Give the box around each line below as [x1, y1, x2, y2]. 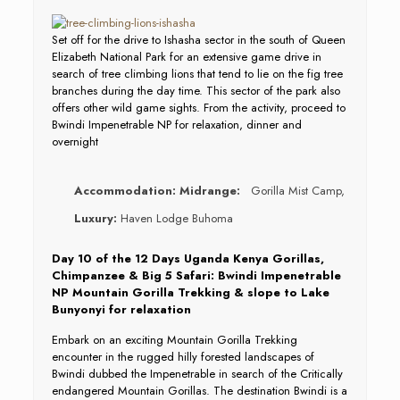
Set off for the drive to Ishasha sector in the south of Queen [51, 31, 346, 48]
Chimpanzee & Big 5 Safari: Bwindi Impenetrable [51, 267, 341, 284]
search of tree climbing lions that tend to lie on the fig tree [51, 65, 343, 82]
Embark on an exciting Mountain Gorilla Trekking [51, 331, 297, 348]
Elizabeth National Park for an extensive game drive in [51, 48, 321, 65]
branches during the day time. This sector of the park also [51, 82, 340, 99]
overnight [51, 133, 98, 150]
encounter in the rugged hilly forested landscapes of [51, 348, 314, 365]
